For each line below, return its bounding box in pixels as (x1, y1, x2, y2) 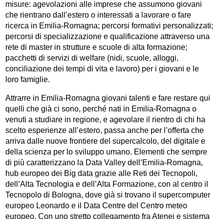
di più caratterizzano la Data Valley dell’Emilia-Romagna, (5, 158, 203, 167)
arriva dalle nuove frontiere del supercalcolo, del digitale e (5, 137, 206, 146)
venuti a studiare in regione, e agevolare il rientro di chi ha (5, 115, 206, 124)
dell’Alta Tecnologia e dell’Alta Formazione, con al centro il (5, 180, 209, 189)
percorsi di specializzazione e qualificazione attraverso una (5, 32, 210, 41)
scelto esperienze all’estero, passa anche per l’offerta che (5, 126, 204, 135)
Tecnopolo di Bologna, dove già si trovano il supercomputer (5, 191, 211, 199)
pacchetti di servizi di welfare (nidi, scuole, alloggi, (5, 54, 179, 63)
